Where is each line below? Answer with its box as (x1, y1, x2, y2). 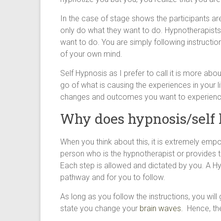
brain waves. (138, 204, 183, 213)
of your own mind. (60, 49, 122, 59)
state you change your (60, 204, 138, 213)
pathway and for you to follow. (60, 173, 165, 182)
